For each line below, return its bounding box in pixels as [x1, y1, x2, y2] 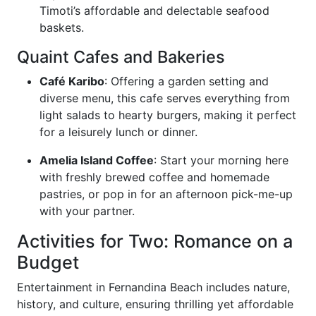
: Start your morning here [154, 153, 288, 167]
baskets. [39, 20, 84, 35]
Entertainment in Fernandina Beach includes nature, [17, 280, 290, 294]
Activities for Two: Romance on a [17, 231, 293, 252]
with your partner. [39, 204, 135, 218]
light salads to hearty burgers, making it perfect [39, 108, 296, 122]
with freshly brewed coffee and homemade [39, 170, 269, 184]
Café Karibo [39, 74, 104, 88]
